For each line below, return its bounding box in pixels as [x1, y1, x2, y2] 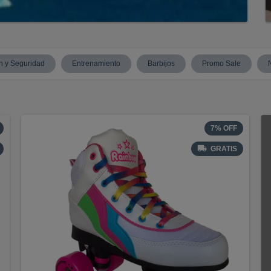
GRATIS [210, 145, 237, 154]
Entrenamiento [72, 59, 120, 68]
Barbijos [148, 59, 175, 68]
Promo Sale [202, 59, 241, 68]
